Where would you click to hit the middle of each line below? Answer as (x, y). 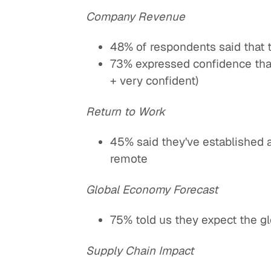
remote (129, 159)
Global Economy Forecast (152, 189)
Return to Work (126, 111)
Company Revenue (136, 16)
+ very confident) (155, 81)
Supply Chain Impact (140, 250)
